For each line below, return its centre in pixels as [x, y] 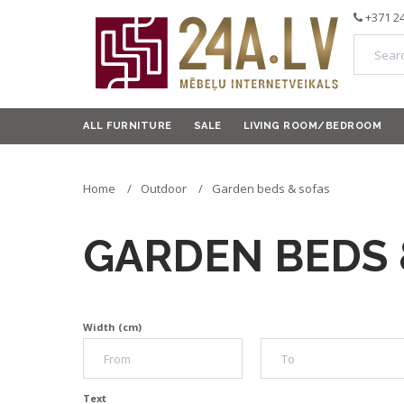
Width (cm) [112, 327]
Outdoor [165, 188]
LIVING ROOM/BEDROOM [312, 126]
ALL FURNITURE [128, 126]
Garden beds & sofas [271, 188]
